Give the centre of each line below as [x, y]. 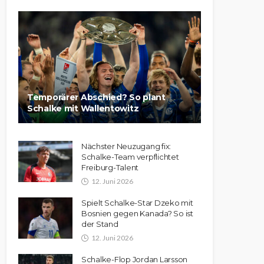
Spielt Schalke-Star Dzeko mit [137, 203]
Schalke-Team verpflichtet [130, 157]
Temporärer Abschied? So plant [96, 97]
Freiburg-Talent [110, 167]
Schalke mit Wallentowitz [83, 108]
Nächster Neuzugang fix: [126, 146]
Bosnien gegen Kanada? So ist [137, 213]
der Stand [100, 224]
